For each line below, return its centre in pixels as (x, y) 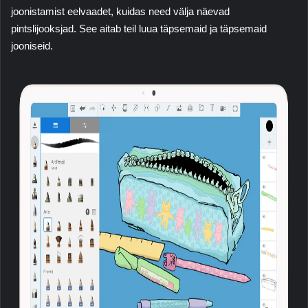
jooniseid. (32, 46)
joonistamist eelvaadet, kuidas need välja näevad (120, 12)
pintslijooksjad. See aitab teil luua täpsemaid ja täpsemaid (139, 29)
